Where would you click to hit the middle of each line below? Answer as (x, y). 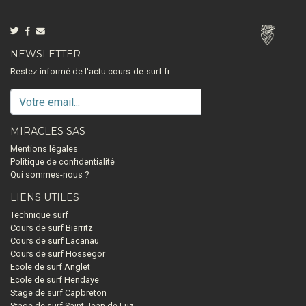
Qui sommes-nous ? (50, 175)
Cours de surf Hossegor (58, 254)
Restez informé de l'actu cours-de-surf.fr (90, 71)
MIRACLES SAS (48, 131)
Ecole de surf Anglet (50, 267)
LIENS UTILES (45, 197)
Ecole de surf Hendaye (55, 280)
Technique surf (39, 215)
